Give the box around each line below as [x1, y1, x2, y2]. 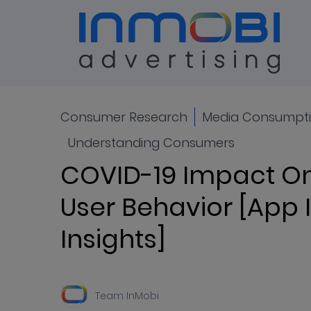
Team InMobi [95, 289, 159, 302]
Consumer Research [60, 109, 187, 125]
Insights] [60, 223, 165, 255]
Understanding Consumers [67, 135, 235, 151]
